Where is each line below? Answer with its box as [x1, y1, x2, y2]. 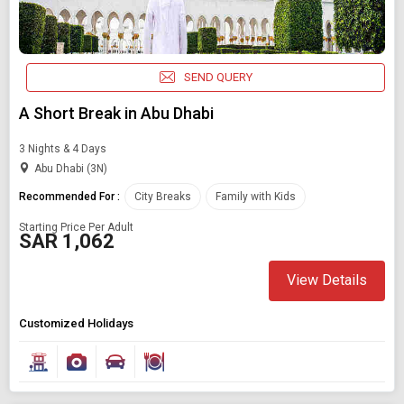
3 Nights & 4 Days [19, 142, 106, 155]
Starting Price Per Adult [19, 220, 133, 234]
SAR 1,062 [19, 229, 115, 252]
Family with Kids [216, 189, 296, 203]
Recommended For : [19, 189, 120, 203]
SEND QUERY [183, 70, 252, 85]
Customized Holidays [19, 316, 133, 330]
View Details [287, 271, 367, 289]
